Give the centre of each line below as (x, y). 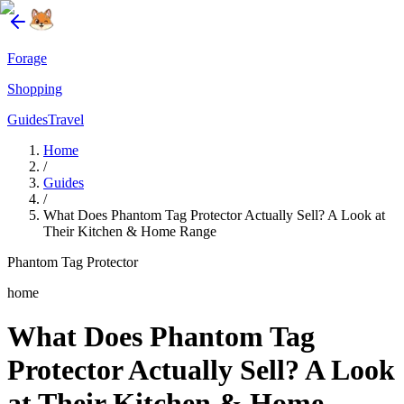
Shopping (35, 89)
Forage (27, 58)
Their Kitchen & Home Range (130, 231)
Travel (66, 119)
